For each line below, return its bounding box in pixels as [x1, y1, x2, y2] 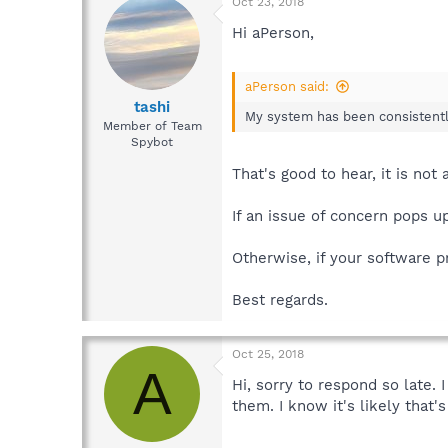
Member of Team [102, 119, 202, 134]
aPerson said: [245, 79, 329, 95]
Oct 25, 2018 [232, 346, 304, 361]
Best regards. [232, 290, 328, 309]
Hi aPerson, [232, 23, 314, 42]
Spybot [131, 135, 173, 150]
